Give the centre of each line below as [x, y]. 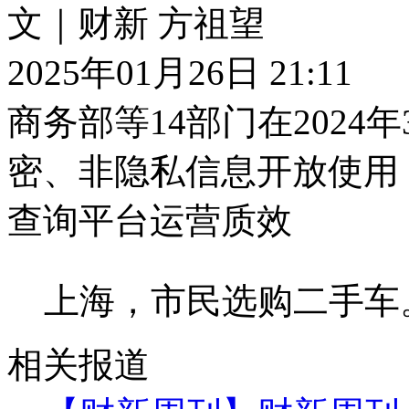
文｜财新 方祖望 [136, 23]
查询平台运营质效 [150, 220]
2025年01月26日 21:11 [180, 72]
